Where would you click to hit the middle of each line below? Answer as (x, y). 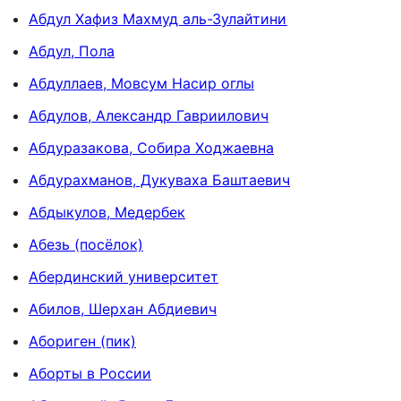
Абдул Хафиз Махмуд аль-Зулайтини (158, 18)
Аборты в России (90, 373)
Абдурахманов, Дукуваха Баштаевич (159, 179)
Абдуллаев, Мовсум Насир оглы (141, 83)
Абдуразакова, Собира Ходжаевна (151, 147)
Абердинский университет (124, 276)
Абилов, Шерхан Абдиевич (123, 308)
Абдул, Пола (72, 51)
